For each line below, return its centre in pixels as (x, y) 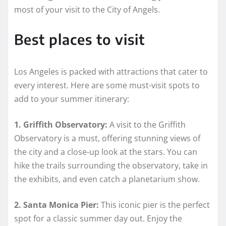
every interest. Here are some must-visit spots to (107, 86)
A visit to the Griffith (147, 125)
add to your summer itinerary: (72, 99)
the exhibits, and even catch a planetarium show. (107, 179)
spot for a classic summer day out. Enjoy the (98, 219)
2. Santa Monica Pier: (56, 205)
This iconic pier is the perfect (154, 205)
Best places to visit (79, 39)
